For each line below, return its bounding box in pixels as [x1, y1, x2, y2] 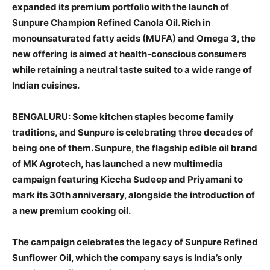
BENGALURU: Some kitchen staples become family [12, 111, 234, 123]
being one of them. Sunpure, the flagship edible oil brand [12, 142, 257, 154]
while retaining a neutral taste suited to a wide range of [12, 64, 252, 76]
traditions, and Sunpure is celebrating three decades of [12, 127, 253, 139]
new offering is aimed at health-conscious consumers [12, 48, 246, 60]
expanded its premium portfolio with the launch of [12, 1, 229, 13]
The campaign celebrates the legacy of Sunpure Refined [12, 236, 258, 248]
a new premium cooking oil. [12, 205, 131, 217]
